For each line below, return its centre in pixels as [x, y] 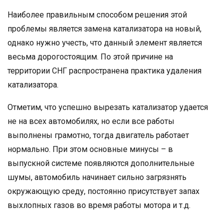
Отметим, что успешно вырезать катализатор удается [108, 107]
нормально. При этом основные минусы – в [90, 149]
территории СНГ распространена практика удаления [104, 71]
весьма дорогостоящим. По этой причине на [90, 57]
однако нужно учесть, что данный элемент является [105, 43]
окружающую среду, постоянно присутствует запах [103, 191]
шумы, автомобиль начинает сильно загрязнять [97, 177]
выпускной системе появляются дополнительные [101, 163]
